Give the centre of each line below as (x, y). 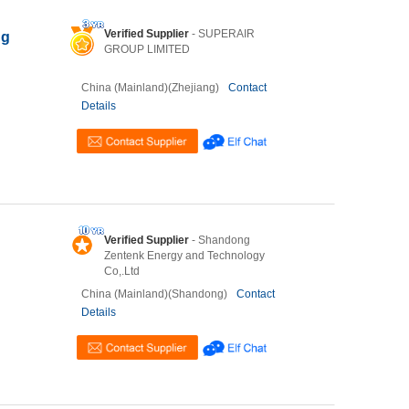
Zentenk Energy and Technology (184, 256)
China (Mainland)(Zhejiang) (150, 88)
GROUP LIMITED (147, 49)
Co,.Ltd (122, 271)
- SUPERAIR (222, 34)
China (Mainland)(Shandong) (154, 294)
